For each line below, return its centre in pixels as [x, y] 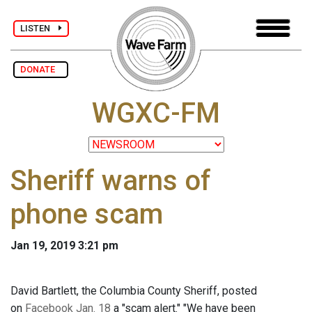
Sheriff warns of [111, 181]
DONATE [41, 69]
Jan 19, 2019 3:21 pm [64, 246]
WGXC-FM [156, 114]
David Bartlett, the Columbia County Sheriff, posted [134, 291]
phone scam [87, 214]
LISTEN [39, 28]
